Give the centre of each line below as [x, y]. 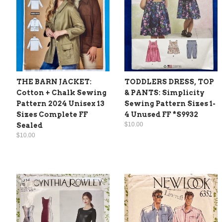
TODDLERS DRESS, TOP [169, 82]
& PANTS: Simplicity [165, 93]
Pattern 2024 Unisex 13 [60, 104]
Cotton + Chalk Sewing [61, 93]
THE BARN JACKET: [54, 82]
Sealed [29, 126]
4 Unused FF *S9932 [161, 115]
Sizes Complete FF [52, 115]
